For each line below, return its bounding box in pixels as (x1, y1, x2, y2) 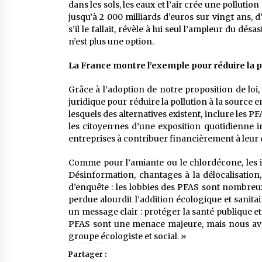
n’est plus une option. (68, 36, 154, 47)
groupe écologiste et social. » (68, 231, 186, 242)
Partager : (68, 250, 107, 258)
